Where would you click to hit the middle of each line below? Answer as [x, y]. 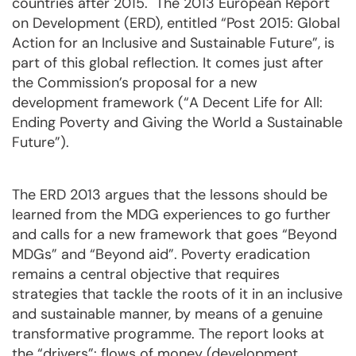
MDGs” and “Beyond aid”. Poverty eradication [161, 254]
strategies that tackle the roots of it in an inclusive [177, 294]
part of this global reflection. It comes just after [168, 63]
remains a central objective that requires [146, 274]
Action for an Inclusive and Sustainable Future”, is [173, 43]
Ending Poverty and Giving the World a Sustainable [177, 122]
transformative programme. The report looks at [168, 334]
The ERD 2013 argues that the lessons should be [170, 195]
